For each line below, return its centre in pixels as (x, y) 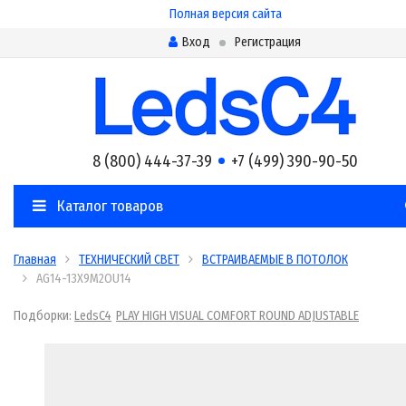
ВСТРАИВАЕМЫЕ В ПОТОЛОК (275, 260)
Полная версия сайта (225, 14)
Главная (35, 260)
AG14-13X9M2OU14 (84, 279)
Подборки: (44, 316)
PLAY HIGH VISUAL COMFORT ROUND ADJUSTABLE (237, 316)
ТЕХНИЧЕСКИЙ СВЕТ (129, 260)
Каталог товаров (108, 206)
